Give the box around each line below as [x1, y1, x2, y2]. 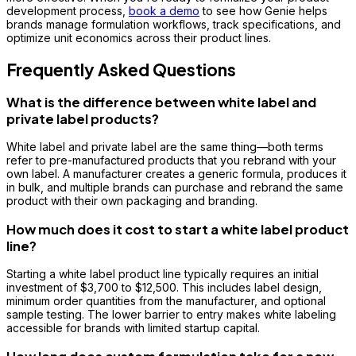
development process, [6, 4, 129, 18]
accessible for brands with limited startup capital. [6, 321, 260, 335]
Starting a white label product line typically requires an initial [6, 267, 319, 281]
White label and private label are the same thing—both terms [6, 140, 323, 154]
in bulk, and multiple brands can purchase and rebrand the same [6, 180, 343, 195]
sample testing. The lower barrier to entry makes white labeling [6, 308, 336, 322]
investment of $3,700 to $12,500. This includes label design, [6, 281, 322, 295]
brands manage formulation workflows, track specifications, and [6, 17, 341, 32]
